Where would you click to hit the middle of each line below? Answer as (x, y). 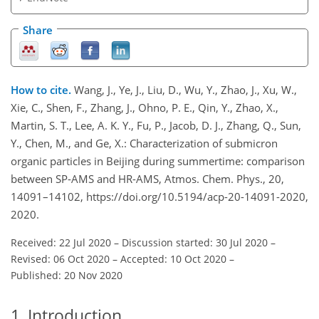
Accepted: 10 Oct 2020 (173, 258)
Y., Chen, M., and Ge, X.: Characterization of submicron (144, 143)
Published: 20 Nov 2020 (67, 275)
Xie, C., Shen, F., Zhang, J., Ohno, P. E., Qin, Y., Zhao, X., (145, 107)
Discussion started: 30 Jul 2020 (195, 242)
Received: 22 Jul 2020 (61, 242)
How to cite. (42, 89)
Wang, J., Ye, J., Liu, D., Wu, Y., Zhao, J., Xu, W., (185, 89)
